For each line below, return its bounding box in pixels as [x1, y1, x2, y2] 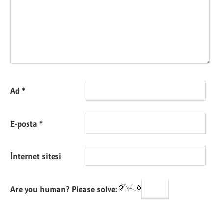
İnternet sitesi [10, 151, 62, 162]
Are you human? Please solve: [10, 183, 120, 194]
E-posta [10, 118, 40, 129]
